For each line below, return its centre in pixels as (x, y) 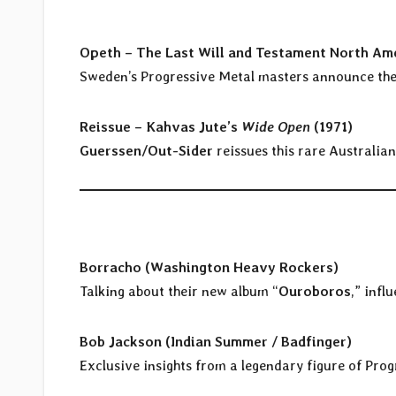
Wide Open (276, 127)
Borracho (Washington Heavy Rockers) (209, 268)
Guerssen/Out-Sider (146, 151)
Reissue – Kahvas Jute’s (160, 127)
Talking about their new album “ (179, 292)
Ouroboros (315, 292)
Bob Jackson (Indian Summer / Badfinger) (216, 342)
